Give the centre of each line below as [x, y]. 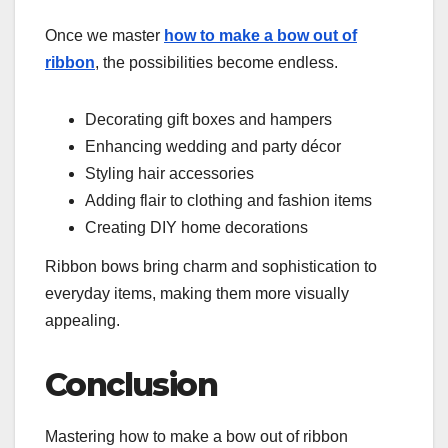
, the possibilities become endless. [216, 62]
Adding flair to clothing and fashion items [228, 200]
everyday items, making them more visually [197, 294]
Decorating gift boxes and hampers [208, 119]
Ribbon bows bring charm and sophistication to [211, 267]
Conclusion [131, 385]
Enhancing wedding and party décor [213, 146]
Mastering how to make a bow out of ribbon [196, 437]
